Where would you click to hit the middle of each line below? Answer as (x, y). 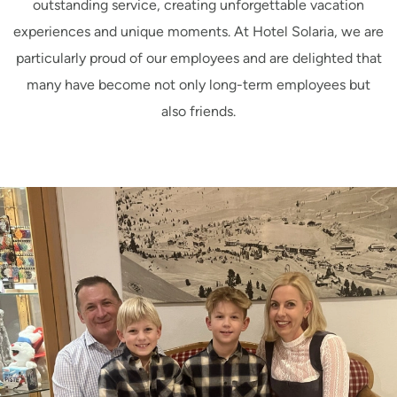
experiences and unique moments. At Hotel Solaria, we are (198, 31)
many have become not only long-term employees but (198, 85)
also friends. (198, 111)
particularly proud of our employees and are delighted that (198, 58)
